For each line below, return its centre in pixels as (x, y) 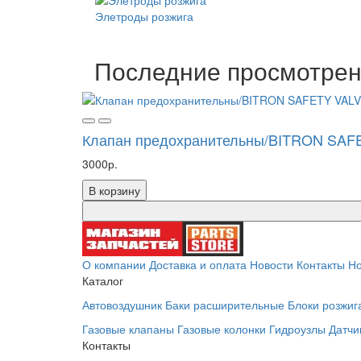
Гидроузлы (297, 328)
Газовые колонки (222, 328)
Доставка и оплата (198, 264)
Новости (272, 264)
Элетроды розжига (144, 16)
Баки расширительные (225, 304)
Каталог (103, 280)
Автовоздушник (122, 304)
